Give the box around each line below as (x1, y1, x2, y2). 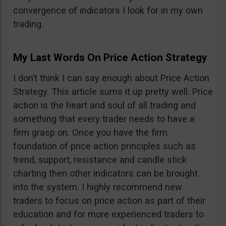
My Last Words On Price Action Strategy (13, 51, 207, 64)
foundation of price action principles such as (13, 140, 196, 151)
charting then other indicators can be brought (13, 167, 198, 179)
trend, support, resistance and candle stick (13, 154, 187, 165)
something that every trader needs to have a (13, 113, 195, 124)
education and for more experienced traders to (13, 208, 204, 219)
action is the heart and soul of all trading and (13, 99, 196, 110)
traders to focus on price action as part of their (13, 195, 205, 206)
